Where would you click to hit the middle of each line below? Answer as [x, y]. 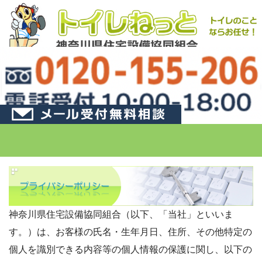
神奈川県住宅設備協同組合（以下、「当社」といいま [121, 215]
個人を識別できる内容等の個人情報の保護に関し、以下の [130, 250]
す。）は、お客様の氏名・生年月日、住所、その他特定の [130, 232]
